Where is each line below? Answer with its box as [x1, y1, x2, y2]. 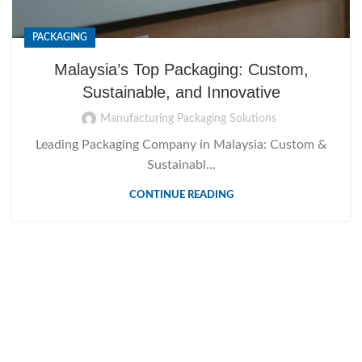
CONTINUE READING [128, 189, 234, 200]
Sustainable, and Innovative [82, 82, 280, 101]
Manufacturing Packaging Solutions [100, 112, 276, 124]
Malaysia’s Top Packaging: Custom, [53, 60, 309, 78]
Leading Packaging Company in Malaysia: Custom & [36, 137, 326, 151]
